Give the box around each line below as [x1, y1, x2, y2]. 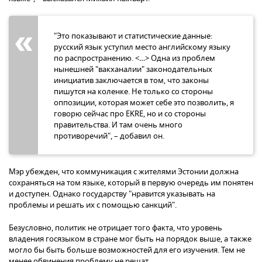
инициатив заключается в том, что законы [54, 74, 209, 86]
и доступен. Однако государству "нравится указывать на [9, 188, 215, 199]
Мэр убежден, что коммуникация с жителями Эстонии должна [9, 166, 239, 177]
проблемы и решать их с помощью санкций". [9, 199, 177, 211]
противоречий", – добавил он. [54, 130, 164, 142]
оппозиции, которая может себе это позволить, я [54, 96, 234, 108]
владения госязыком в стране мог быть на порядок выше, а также [9, 233, 251, 244]
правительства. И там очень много [54, 119, 182, 130]
